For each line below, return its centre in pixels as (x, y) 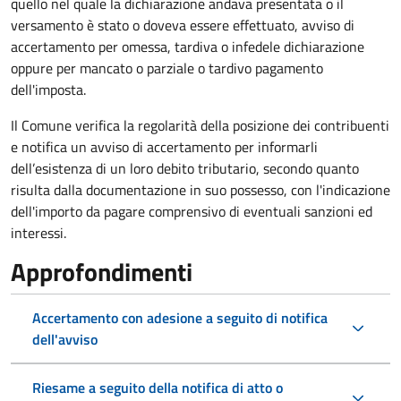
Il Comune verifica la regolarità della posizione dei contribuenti (200, 125)
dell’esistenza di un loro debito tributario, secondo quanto (185, 168)
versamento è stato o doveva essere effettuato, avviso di (183, 25)
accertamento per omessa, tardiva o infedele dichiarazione (188, 46)
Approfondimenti (102, 271)
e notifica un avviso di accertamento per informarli (164, 146)
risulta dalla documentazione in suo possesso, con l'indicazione (200, 189)
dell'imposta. (48, 89)
